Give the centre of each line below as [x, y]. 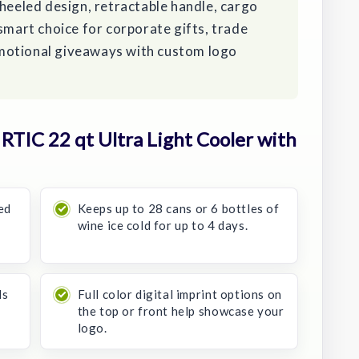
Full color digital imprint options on [179, 294]
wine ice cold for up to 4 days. [163, 225]
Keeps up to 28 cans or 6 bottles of [178, 208]
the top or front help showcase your [181, 311]
